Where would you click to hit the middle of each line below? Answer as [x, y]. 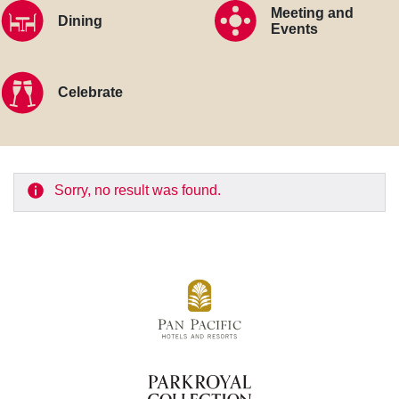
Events [294, 29]
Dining [80, 21]
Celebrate [90, 92]
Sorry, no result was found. [137, 190]
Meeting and [312, 13]
